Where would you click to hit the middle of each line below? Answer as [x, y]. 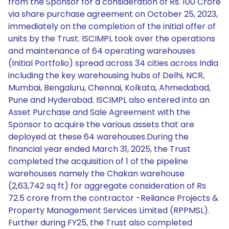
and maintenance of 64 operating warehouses [102, 51]
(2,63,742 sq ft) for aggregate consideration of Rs [107, 186]
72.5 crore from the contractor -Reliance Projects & [113, 198]
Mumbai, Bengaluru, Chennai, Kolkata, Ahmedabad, [109, 88]
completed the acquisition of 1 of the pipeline [98, 161]
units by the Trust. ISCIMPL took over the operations [112, 39]
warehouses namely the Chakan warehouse [96, 174]
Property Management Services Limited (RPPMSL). [109, 210]
